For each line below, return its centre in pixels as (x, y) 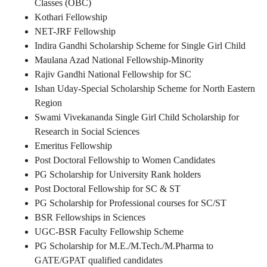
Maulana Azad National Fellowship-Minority (119, 60)
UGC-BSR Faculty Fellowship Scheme (109, 232)
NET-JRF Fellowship (75, 32)
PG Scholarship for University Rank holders (118, 175)
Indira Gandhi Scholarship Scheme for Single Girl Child (140, 46)
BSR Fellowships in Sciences (90, 218)
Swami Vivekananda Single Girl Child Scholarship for (137, 117)
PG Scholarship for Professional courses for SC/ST (131, 203)
